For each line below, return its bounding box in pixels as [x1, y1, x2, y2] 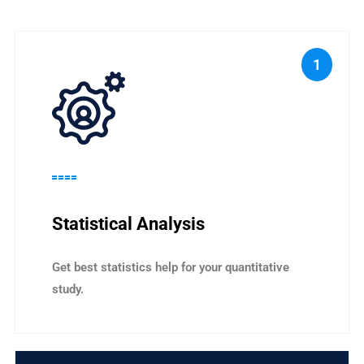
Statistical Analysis [52, 213, 205, 234]
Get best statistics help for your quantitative [52, 259, 289, 275]
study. [52, 281, 84, 297]
